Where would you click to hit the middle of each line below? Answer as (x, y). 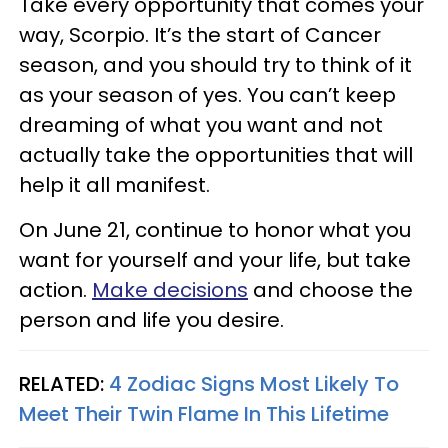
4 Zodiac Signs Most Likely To (254, 384)
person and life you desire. (151, 320)
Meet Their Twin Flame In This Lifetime (204, 414)
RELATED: (64, 384)
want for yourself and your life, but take (215, 260)
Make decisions (170, 290)
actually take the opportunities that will (216, 155)
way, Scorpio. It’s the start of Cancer (200, 35)
